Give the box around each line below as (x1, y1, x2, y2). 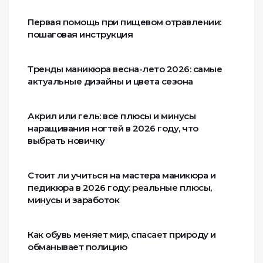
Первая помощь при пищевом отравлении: (28, 16, 221, 28)
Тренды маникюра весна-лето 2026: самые (28, 63, 222, 75)
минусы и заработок (28, 194, 119, 206)
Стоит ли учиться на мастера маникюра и (28, 170, 215, 181)
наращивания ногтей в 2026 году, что (28, 123, 198, 134)
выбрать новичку (28, 135, 105, 147)
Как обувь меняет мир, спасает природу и (28, 229, 216, 241)
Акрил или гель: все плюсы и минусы (28, 110, 195, 122)
